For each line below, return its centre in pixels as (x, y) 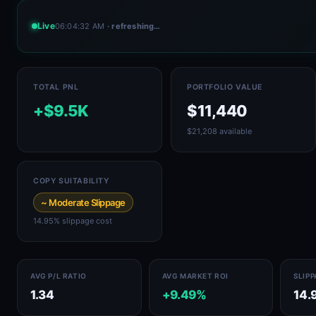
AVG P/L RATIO (59, 276)
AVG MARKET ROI (195, 276)
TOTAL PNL (56, 87)
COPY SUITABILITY (71, 181)
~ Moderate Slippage (83, 202)
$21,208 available (219, 131)
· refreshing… (134, 26)
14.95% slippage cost (73, 221)
